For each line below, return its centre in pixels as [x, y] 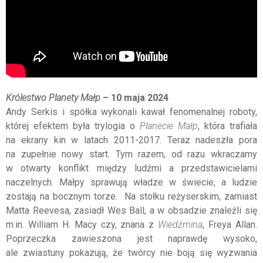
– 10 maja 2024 [136, 98]
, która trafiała [227, 126]
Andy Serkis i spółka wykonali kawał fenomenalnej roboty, [131, 112]
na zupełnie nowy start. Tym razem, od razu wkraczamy [131, 154]
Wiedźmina [181, 225]
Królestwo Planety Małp [54, 98]
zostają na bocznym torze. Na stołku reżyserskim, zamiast [131, 197]
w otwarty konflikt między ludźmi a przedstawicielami [131, 168]
